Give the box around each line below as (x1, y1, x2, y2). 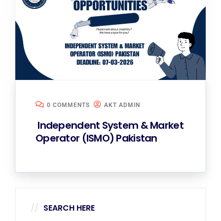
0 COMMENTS (47, 102, 90, 109)
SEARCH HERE (43, 202, 95, 214)
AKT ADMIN (104, 102, 140, 109)
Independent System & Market (36, 118, 184, 133)
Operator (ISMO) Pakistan (36, 131, 157, 146)
